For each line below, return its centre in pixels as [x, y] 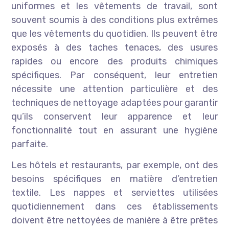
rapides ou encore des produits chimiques [114, 62]
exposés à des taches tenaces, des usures [114, 48]
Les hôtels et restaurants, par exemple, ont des [114, 165]
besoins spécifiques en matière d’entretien [114, 179]
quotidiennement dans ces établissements [114, 207]
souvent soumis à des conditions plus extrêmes [114, 20]
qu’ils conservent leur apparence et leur [114, 117]
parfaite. [30, 144]
